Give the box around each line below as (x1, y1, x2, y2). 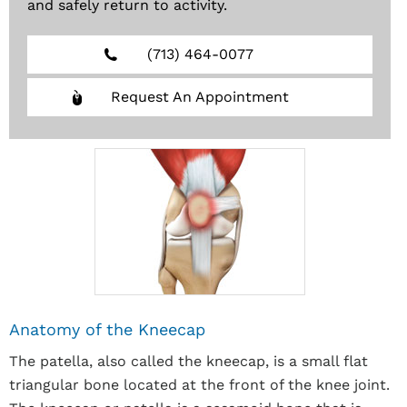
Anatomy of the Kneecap (9, 320, 205, 339)
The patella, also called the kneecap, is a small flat (9, 352, 368, 370)
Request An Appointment (111, 88, 290, 105)
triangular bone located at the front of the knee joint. (9, 376, 390, 393)
